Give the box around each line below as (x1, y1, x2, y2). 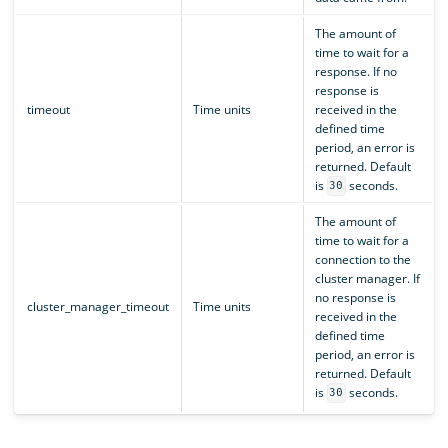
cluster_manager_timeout (26, 297, 169, 315)
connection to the (314, 250, 411, 268)
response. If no (314, 62, 397, 80)
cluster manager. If (314, 269, 420, 287)
